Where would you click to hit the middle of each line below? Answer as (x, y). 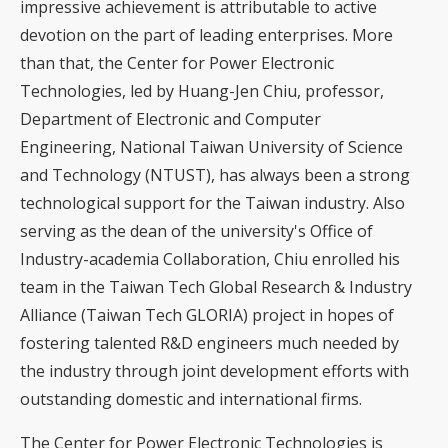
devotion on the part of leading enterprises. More (206, 34)
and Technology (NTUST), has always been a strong (215, 174)
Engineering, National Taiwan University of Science (211, 146)
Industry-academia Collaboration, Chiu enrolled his (210, 258)
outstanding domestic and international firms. (191, 398)
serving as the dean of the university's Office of (196, 230)
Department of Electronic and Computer (170, 118)
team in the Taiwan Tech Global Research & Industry (216, 286)
